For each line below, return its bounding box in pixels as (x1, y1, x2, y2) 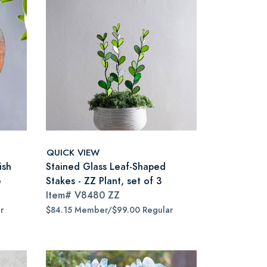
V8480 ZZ (74, 188, 120, 202)
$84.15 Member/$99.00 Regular (46, 204, 173, 216)
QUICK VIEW (46, 145, 100, 159)
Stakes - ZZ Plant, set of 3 (46, 174, 162, 188)
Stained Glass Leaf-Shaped (46, 160, 166, 173)
